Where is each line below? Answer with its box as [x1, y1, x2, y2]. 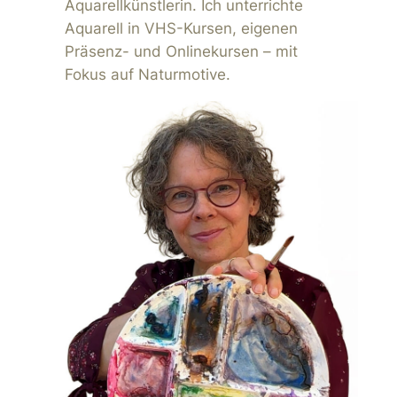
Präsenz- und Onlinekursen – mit [64, 42, 298, 60]
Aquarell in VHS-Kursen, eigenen [64, 19, 298, 37]
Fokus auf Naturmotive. [64, 65, 230, 83]
